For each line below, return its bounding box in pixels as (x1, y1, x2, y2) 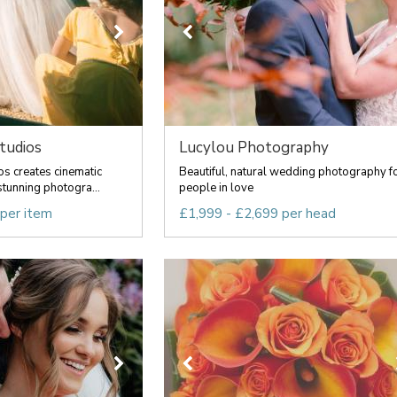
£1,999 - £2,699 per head (178, 205, 336, 222)
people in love (178, 180, 253, 196)
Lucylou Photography (178, 137, 329, 158)
